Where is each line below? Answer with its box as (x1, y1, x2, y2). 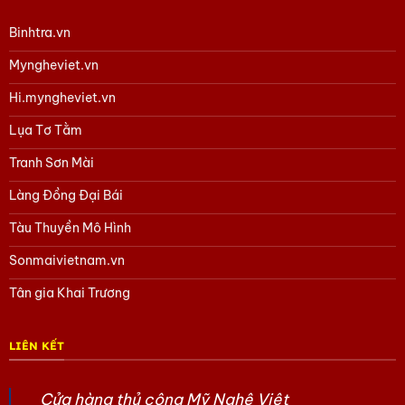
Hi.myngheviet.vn (9, 89, 116, 106)
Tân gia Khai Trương (9, 284, 130, 301)
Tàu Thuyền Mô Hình (9, 219, 131, 236)
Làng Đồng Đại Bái (9, 186, 123, 203)
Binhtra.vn (9, 24, 71, 41)
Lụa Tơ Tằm (9, 121, 82, 138)
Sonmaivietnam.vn (9, 251, 125, 268)
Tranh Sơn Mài (9, 154, 94, 171)
